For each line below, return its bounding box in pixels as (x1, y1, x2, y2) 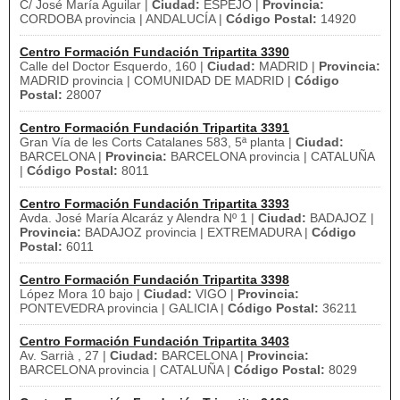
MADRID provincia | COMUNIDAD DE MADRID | (20, 73, 295, 87)
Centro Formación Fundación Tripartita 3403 (20, 334, 289, 348)
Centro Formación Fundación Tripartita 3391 (20, 121, 289, 135)
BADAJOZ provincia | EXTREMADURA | (81, 225, 312, 239)
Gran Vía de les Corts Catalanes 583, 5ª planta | (20, 135, 296, 149)
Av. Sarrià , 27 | (20, 348, 110, 362)
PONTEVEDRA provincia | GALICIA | (20, 301, 228, 315)
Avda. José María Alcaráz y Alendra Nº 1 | (20, 211, 258, 225)
